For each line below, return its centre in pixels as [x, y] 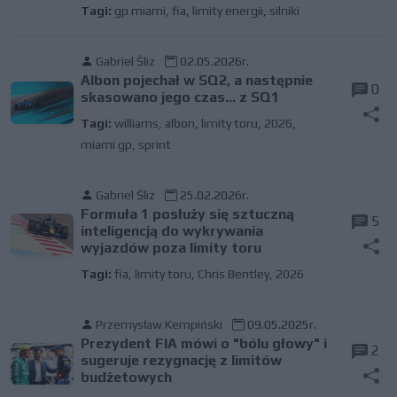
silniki [284, 11]
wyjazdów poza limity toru [171, 248]
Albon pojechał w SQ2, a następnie [196, 80]
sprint [154, 144]
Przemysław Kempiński [159, 324]
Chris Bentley [233, 274]
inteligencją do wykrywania [171, 231]
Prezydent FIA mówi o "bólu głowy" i [203, 343]
